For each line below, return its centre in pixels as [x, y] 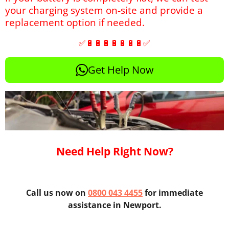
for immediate [174, 193]
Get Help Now [121, 70]
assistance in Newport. [114, 205]
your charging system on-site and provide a [104, 10]
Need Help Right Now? [114, 151]
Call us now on [56, 193]
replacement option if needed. [75, 22]
